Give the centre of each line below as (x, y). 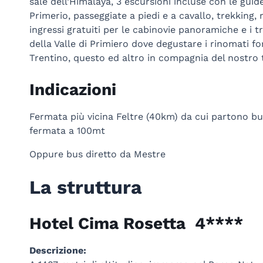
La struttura (85, 187)
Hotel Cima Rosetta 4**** (136, 223)
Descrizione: (58, 250)
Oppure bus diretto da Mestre (97, 154)
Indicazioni (73, 89)
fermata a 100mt (67, 130)
